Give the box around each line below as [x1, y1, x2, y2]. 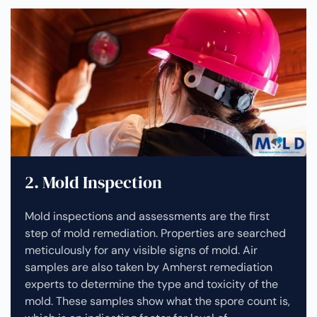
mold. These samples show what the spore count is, [25, 294, 290, 309]
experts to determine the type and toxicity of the [25, 277, 278, 292]
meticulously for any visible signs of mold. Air [25, 243, 258, 258]
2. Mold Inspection [25, 171, 162, 195]
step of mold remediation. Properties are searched [25, 226, 286, 241]
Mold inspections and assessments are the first [25, 209, 270, 224]
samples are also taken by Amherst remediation [25, 260, 272, 275]
